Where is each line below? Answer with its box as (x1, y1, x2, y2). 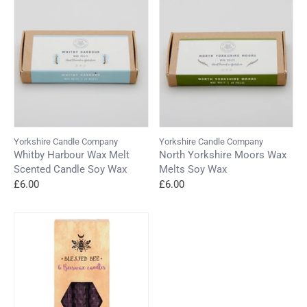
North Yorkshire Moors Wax (158, 148, 286, 161)
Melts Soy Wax (158, 162, 227, 175)
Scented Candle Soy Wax (14, 162, 127, 175)
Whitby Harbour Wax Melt (14, 148, 130, 161)
